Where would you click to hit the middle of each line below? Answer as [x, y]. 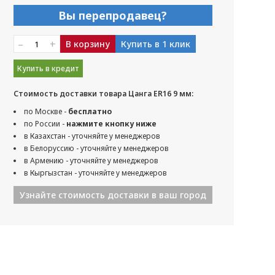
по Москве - [46, 111]
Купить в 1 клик [155, 44]
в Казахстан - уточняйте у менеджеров [92, 136]
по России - [45, 124]
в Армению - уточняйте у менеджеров [91, 161]
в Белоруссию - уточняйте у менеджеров [96, 148]
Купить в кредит [48, 68]
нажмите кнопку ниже [111, 124]
